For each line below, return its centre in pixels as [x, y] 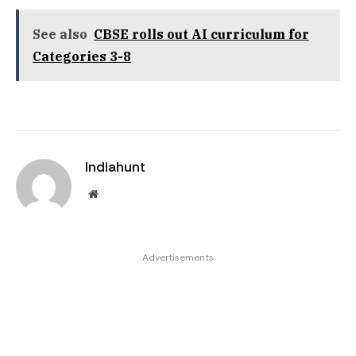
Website [115, 193]
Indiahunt [115, 166]
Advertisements [178, 257]
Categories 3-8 [82, 56]
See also [60, 34]
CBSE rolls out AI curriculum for [201, 34]
